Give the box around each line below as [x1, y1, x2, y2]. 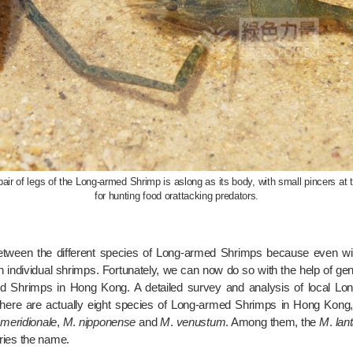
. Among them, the [225, 315, 320, 329]
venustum [176, 315, 226, 329]
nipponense [79, 315, 136, 329]
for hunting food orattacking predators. [94, 190, 259, 202]
